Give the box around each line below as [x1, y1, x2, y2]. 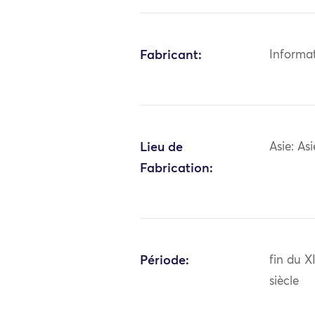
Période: [140, 254, 190, 267]
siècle [269, 275, 300, 288]
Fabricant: [140, 49, 202, 62]
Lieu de [140, 141, 184, 154]
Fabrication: [140, 162, 214, 175]
